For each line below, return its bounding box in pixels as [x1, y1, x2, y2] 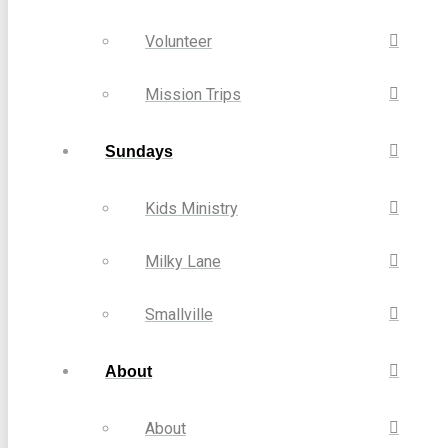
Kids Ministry [145, 198, 238, 218]
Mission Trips [145, 84, 241, 104]
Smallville [145, 304, 213, 324]
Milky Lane [145, 251, 221, 271]
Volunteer [145, 31, 212, 51]
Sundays [105, 142, 173, 160]
